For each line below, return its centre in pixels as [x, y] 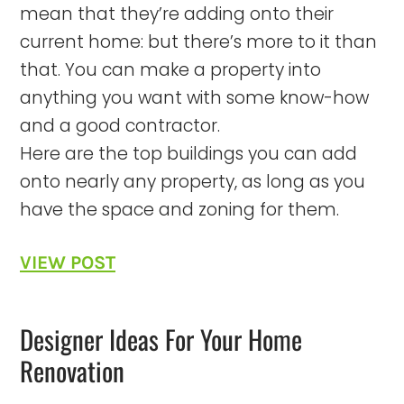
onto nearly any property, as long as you [193, 181]
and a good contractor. [120, 125]
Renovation [72, 370]
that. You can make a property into [170, 69]
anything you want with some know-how [194, 97]
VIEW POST [68, 262]
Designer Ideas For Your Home [161, 338]
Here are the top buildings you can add [188, 153]
